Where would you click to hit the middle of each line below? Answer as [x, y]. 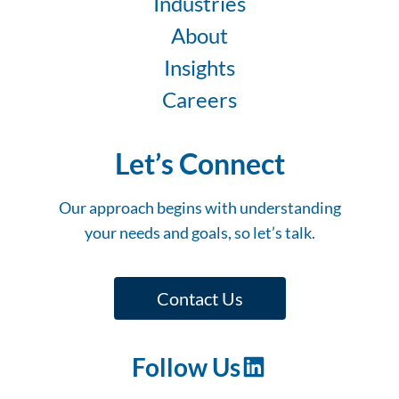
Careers [199, 100]
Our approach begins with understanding [199, 208]
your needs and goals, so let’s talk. [199, 233]
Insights [199, 68]
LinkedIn [279, 365]
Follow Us [186, 367]
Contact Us [199, 299]
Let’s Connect [199, 164]
